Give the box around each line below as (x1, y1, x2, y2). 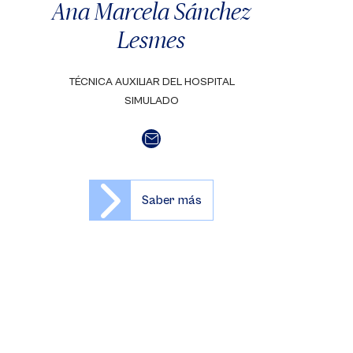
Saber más (142, 193, 202, 207)
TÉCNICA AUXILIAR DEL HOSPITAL (68, 76, 235, 88)
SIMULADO (124, 95, 179, 107)
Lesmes (117, 26, 185, 53)
